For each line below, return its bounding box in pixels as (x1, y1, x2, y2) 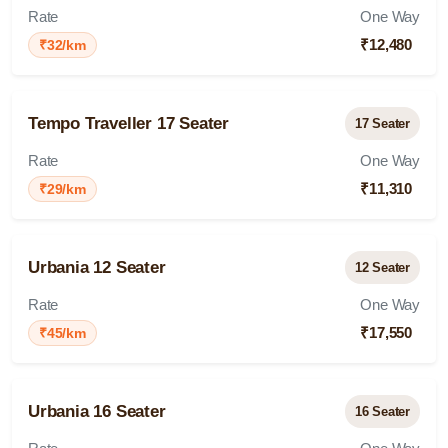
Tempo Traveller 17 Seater (28, 114, 229, 133)
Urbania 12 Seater (28, 258, 166, 277)
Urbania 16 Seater (28, 402, 166, 421)
